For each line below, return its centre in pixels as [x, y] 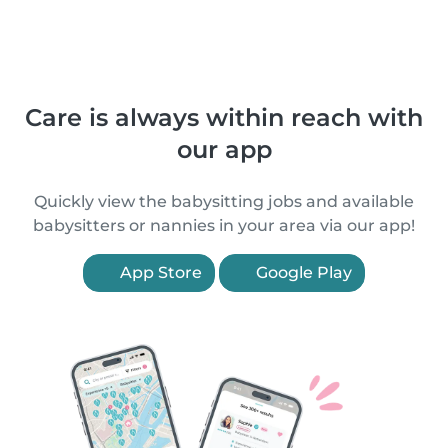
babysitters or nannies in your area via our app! [224, 225]
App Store [159, 272]
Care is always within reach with [224, 117]
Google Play [302, 272]
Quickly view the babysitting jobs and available [224, 201]
